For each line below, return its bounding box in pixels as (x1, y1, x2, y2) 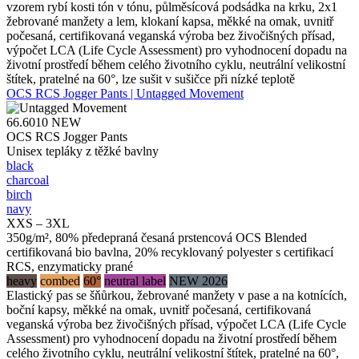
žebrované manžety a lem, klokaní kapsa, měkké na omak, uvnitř (6, 14, 333, 28)
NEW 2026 (169, 273, 228, 288)
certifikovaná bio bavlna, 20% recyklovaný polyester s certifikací (6, 244, 333, 259)
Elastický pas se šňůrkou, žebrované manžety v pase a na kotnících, (6, 288, 347, 302)
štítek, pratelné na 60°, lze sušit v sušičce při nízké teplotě (6, 71, 295, 86)
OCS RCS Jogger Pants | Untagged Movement (6, 86, 244, 100)
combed (40, 273, 80, 288)
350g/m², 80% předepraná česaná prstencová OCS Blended (6, 230, 307, 244)
